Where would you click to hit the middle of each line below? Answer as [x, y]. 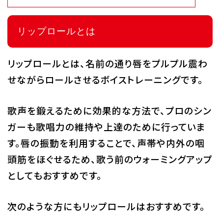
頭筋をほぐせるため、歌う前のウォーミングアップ [110, 159]
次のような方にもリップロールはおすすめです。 [106, 206]
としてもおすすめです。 [55, 175]
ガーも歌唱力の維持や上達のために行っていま [106, 127]
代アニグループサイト [90, 21]
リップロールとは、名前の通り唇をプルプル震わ [107, 63]
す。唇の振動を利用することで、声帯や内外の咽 [106, 143]
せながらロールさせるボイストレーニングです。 [105, 80]
